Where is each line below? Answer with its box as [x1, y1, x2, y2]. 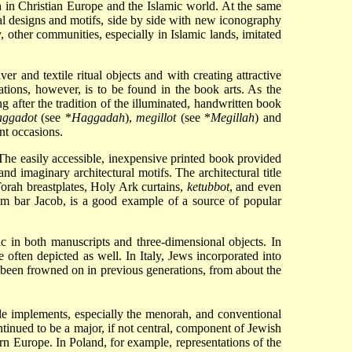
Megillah [211, 111, 255, 125]
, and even [229, 180, 282, 194]
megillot [136, 111, 177, 125]
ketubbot [186, 180, 229, 194]
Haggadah [71, 111, 125, 125]
